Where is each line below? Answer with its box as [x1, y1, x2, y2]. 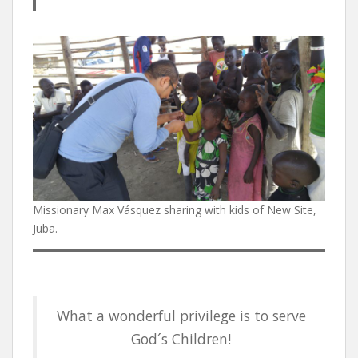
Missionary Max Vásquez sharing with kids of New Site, [33, 201, 316, 217]
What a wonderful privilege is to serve [56, 305, 306, 325]
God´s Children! [131, 328, 231, 348]
